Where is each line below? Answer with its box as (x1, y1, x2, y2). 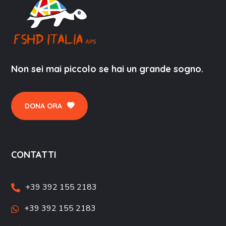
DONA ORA (25, 101, 63, 110)
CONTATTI (11, 148, 57, 160)
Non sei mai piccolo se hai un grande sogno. (11, 63, 204, 75)
